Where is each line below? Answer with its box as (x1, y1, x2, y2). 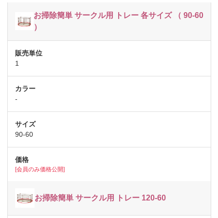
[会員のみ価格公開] (15, 165, 65, 173)
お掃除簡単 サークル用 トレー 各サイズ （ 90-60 (33, 11, 203, 19)
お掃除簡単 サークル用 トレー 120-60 (35, 193, 166, 202)
